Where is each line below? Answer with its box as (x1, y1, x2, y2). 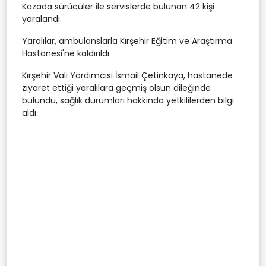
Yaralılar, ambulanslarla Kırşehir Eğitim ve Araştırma (22, 34, 232, 47)
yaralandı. (22, 12, 62, 25)
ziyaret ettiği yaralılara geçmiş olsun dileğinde (22, 81, 211, 94)
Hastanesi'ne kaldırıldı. (22, 47, 111, 59)
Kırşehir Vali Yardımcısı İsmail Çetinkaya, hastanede (22, 69, 233, 81)
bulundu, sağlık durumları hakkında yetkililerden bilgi (22, 94, 234, 106)
